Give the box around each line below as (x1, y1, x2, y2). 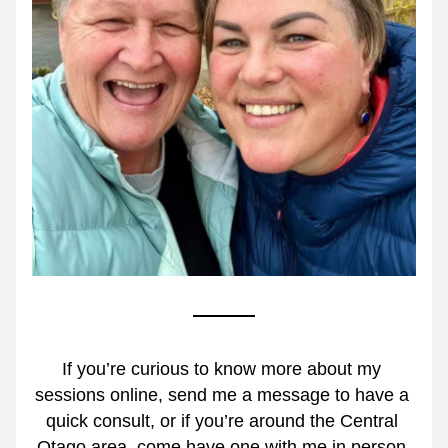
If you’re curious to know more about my (62, 359, 381, 379)
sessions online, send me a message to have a (34, 385, 409, 405)
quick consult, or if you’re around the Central (45, 411, 398, 431)
